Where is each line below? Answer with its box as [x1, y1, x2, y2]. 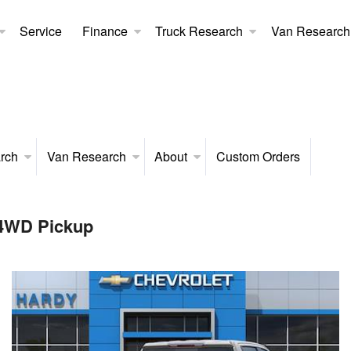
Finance [81, 21, 128, 40]
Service [20, 21, 63, 40]
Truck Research [155, 21, 244, 40]
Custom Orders [215, 147, 300, 165]
